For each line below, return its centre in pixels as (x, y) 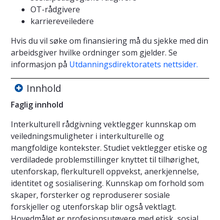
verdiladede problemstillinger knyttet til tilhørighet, (105, 159)
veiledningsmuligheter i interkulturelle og (87, 136)
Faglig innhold (37, 104)
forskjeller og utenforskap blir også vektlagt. (94, 206)
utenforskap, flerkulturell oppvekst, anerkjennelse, (105, 171)
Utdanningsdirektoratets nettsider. (134, 64)
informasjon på (40, 64)
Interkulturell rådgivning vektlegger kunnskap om (103, 124)
